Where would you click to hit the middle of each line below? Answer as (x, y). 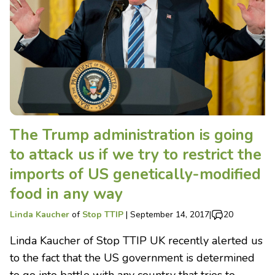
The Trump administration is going (132, 135)
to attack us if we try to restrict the (136, 154)
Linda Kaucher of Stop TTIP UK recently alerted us (136, 240)
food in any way (66, 194)
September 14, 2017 (170, 214)
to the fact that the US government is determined (132, 258)
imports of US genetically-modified (135, 174)
